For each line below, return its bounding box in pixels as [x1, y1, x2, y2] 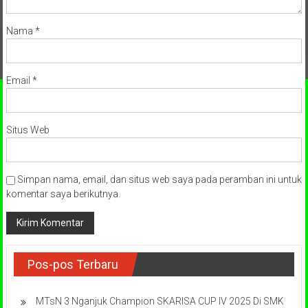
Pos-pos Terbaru [27, 257, 118, 272]
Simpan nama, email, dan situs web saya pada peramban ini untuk [16, 174, 302, 186]
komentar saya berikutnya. [5, 188, 120, 200]
